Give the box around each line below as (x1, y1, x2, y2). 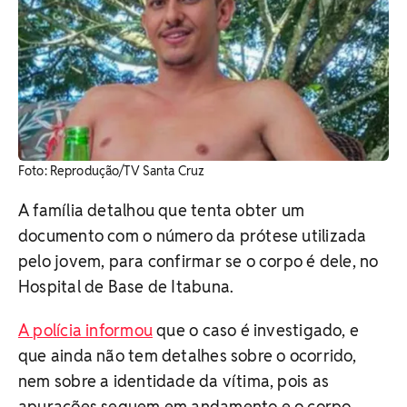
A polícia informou (18, 319, 153, 341)
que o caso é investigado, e (152, 319, 360, 341)
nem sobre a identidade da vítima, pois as (18, 370, 330, 392)
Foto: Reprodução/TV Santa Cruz (18, 162, 205, 179)
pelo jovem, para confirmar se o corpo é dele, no (18, 250, 379, 272)
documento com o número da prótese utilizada (18, 224, 367, 246)
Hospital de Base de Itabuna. (18, 275, 234, 297)
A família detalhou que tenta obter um (18, 199, 305, 221)
